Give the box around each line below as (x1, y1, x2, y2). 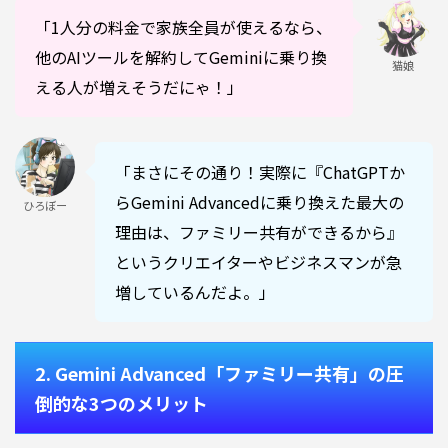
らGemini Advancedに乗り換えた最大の (115, 189, 404, 214)
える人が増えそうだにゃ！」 (35, 74, 243, 99)
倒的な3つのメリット (35, 389, 208, 416)
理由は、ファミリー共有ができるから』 (115, 219, 403, 244)
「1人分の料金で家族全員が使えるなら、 (35, 14, 332, 39)
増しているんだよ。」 (115, 279, 275, 304)
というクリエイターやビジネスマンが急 (115, 249, 402, 274)
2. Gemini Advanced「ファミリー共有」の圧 (35, 359, 404, 386)
